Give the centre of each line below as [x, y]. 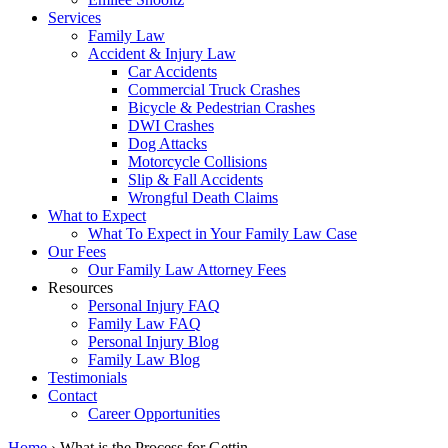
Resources [80, 287]
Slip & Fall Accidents [195, 179]
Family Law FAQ [144, 323]
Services [74, 17]
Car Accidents [172, 71]
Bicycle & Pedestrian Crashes [221, 107]
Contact [72, 395]
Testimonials [87, 377]
